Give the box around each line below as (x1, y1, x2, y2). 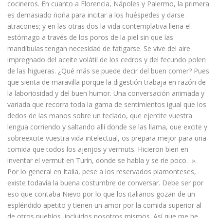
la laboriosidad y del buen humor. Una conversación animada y (7, 89, 204, 98)
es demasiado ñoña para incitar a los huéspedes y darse (7, 10, 184, 20)
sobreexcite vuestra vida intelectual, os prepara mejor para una (7, 133, 206, 143)
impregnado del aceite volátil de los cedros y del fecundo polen (7, 55, 206, 65)
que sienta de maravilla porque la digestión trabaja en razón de (7, 77, 206, 87)
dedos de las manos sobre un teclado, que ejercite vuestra (7, 111, 192, 121)
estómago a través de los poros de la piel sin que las (7, 33, 173, 42)
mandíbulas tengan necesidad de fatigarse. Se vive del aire (7, 44, 190, 54)
